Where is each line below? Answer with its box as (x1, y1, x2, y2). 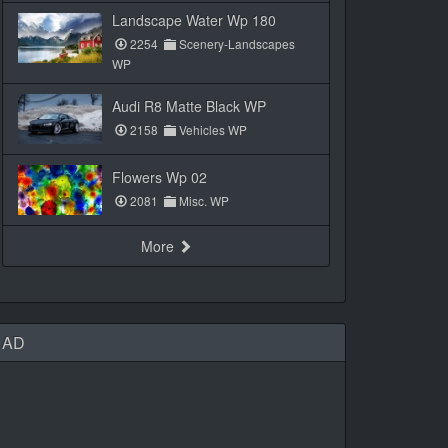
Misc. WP (176, 192, 229, 209)
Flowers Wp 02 (112, 167, 207, 187)
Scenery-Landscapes (176, 35, 295, 52)
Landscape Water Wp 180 (112, 10, 276, 30)
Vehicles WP (176, 121, 247, 138)
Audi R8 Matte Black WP (112, 96, 266, 116)
